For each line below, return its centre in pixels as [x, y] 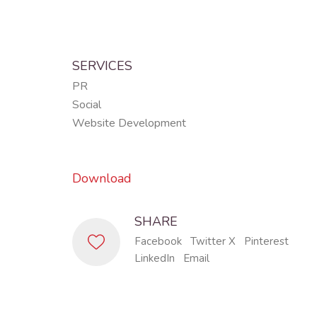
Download [102, 178]
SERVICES [102, 65]
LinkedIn [155, 258]
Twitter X [213, 241]
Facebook [158, 241]
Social [87, 105]
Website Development [129, 123]
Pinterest [266, 241]
